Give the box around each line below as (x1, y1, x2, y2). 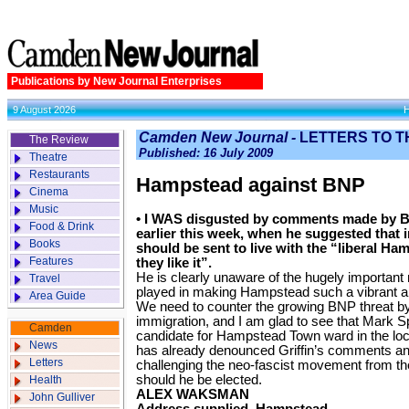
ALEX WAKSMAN (136, 387, 249, 402)
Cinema (29, 185, 68, 198)
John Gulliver (29, 391, 95, 404)
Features (29, 255, 73, 267)
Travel (29, 272, 60, 285)
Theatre (29, 151, 68, 163)
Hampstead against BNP (136, 174, 365, 196)
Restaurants (29, 168, 89, 181)
